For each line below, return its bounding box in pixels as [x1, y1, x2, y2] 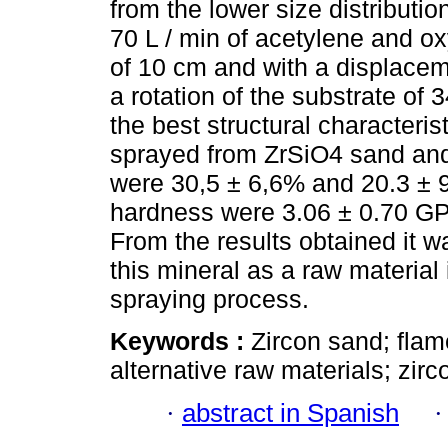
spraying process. [110, 285, 309, 314]
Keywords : [110, 327, 251, 356]
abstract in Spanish [182, 398, 399, 427]
